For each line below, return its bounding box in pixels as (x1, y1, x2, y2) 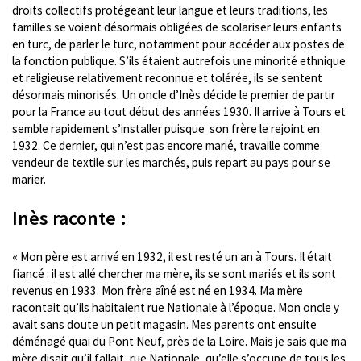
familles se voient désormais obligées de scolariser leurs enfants (12, 19, 342, 35)
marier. (12, 171, 46, 187)
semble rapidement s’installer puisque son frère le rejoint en (12, 120, 320, 136)
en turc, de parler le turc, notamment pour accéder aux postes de (12, 35, 345, 52)
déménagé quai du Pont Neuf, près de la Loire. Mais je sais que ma (12, 333, 346, 349)
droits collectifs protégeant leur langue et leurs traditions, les (12, 2, 328, 18)
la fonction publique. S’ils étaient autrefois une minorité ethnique (12, 52, 346, 68)
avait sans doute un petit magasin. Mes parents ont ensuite (12, 316, 317, 332)
